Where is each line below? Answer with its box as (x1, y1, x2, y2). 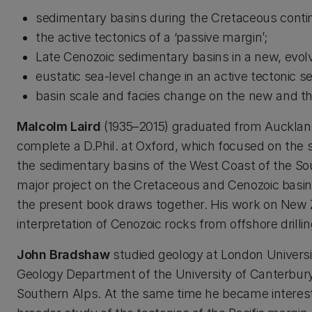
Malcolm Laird (17, 119, 101, 134)
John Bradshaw (17, 247, 110, 262)
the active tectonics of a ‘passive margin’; (36, 30, 267, 45)
